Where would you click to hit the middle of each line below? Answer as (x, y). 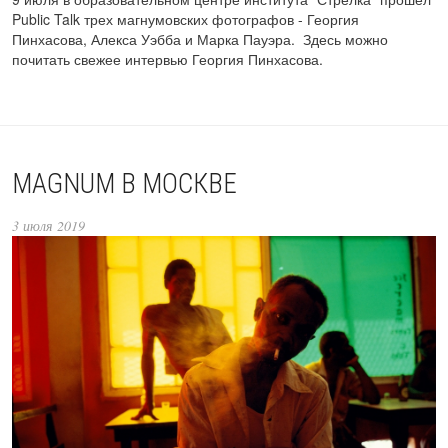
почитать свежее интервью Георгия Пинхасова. (167, 58)
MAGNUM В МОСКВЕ (124, 183)
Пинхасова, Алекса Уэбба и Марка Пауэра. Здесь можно (200, 38)
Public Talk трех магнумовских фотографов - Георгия (185, 18)
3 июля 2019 (48, 225)
